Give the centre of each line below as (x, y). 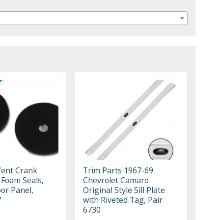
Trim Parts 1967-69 (118, 170)
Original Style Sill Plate (124, 190)
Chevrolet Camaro (116, 180)
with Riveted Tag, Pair (123, 200)
